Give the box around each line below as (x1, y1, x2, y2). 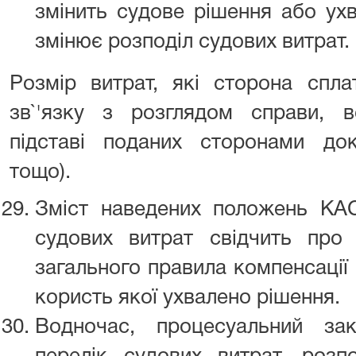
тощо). (10, 163, 71, 182)
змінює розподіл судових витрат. (35, 33, 350, 52)
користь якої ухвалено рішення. (35, 288, 340, 308)
